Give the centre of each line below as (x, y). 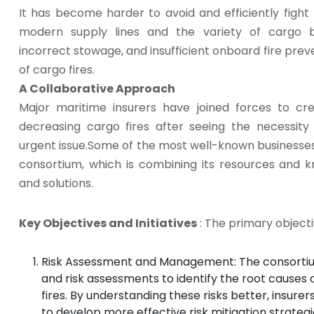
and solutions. (56, 184)
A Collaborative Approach (97, 89)
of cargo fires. (57, 70)
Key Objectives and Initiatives (108, 224)
